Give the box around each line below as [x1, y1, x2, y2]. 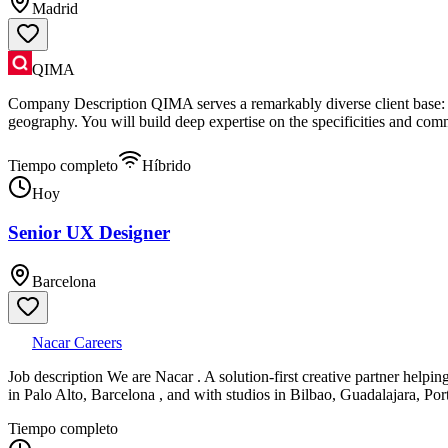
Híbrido [142, 157, 191, 175]
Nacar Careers [32, 333, 122, 351]
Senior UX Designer [8, 221, 170, 243]
